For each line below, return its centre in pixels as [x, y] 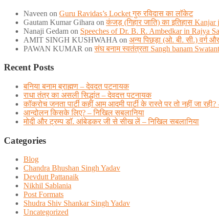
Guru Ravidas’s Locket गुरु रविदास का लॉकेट [126, 13]
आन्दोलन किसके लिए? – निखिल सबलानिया [84, 112]
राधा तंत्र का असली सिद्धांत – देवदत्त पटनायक [88, 95]
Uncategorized [46, 212]
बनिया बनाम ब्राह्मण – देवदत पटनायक [76, 86]
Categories [25, 140]
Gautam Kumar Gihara [59, 22]
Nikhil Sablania [47, 186]
